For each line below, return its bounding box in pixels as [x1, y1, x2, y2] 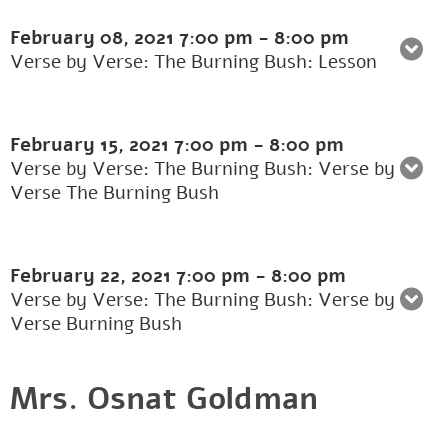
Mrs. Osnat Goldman [10, 378, 318, 421]
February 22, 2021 [10, 263, 176, 290]
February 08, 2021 [10, 25, 179, 52]
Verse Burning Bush [10, 311, 182, 338]
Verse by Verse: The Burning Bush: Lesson [10, 49, 377, 76]
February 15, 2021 [10, 132, 174, 159]
